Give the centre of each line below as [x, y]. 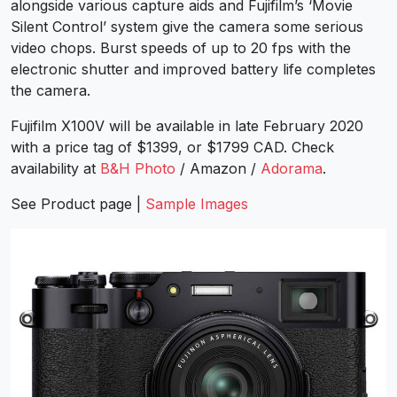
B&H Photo [138, 168]
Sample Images [197, 203]
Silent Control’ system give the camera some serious [187, 26]
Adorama [292, 168]
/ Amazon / [218, 168]
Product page [86, 203]
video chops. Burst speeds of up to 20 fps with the [181, 47]
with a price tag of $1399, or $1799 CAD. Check [172, 147]
